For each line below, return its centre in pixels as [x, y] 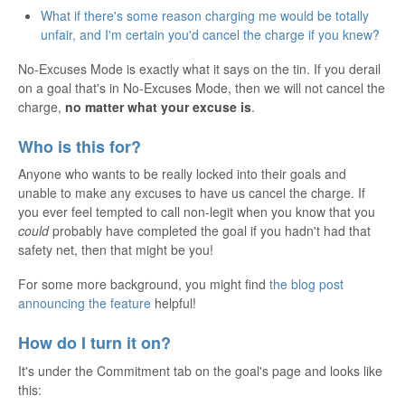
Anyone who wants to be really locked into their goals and [182, 174]
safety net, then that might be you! [116, 250]
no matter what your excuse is [158, 106]
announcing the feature [85, 303]
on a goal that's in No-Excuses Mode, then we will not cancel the [202, 87]
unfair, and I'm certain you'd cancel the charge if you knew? [210, 34]
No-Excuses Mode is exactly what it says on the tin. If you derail [199, 68]
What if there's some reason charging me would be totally [205, 15]
